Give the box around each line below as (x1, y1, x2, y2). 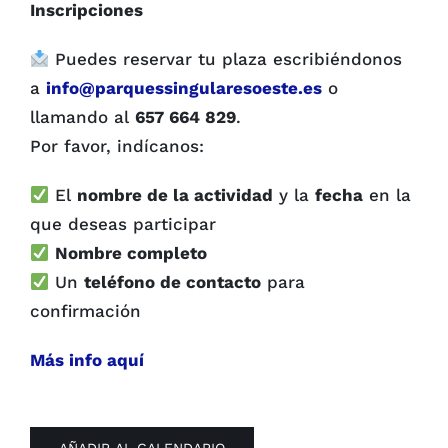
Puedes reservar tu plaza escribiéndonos (49, 48, 403, 69)
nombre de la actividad (77, 184, 274, 205)
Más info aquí (30, 349, 144, 370)
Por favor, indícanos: (30, 135, 204, 156)
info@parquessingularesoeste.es (46, 77, 322, 98)
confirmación (30, 300, 141, 321)
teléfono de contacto (84, 271, 262, 292)
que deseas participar (30, 213, 216, 234)
